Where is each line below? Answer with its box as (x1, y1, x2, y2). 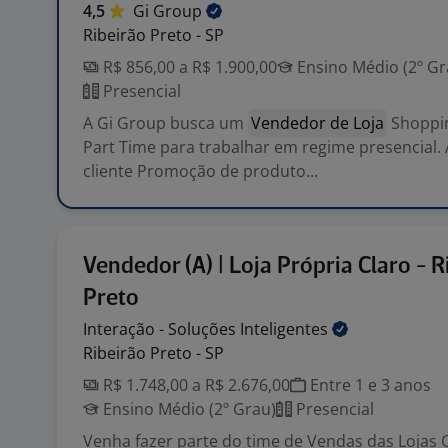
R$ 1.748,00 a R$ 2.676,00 (99, 374, 290, 396)
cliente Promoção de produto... (83, 160, 318, 182)
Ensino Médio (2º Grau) (99, 398, 276, 420)
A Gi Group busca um (83, 112, 248, 134)
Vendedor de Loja (251, 112, 385, 134)
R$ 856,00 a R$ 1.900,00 (99, 56, 277, 78)
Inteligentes (240, 318, 332, 340)
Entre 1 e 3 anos (306, 374, 431, 396)
